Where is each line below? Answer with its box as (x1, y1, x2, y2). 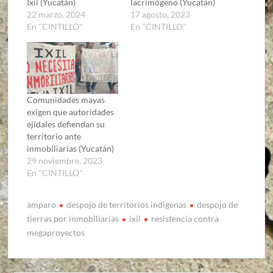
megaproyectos (27, 227, 85, 238)
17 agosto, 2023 (130, 9, 190, 19)
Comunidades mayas (27, 94, 105, 105)
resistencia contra (151, 213, 219, 224)
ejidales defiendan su (27, 119, 105, 130)
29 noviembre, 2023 (27, 155, 103, 166)
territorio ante (27, 131, 82, 142)
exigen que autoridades (27, 107, 115, 118)
